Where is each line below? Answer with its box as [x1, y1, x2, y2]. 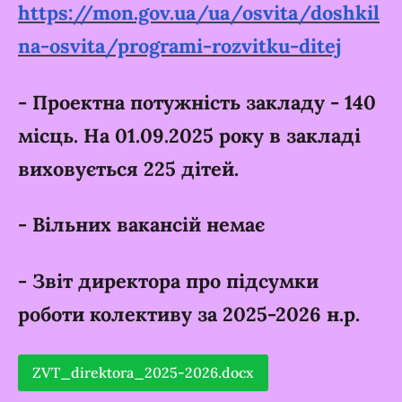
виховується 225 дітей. [18, 155, 239, 181]
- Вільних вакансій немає [18, 212, 265, 238]
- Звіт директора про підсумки [18, 267, 319, 293]
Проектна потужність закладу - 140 [32, 89, 376, 115]
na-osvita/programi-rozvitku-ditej [18, 33, 342, 59]
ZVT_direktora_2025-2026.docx [32, 363, 254, 382]
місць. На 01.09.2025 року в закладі [18, 122, 361, 148]
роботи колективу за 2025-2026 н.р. [18, 301, 360, 327]
